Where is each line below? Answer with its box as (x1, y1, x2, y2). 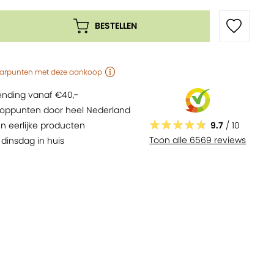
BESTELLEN (94, 20, 137, 32)
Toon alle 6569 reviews (149, 134, 246, 146)
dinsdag (1, 135, 35, 147)
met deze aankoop (35, 67, 103, 78)
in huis (35, 135, 65, 147)
